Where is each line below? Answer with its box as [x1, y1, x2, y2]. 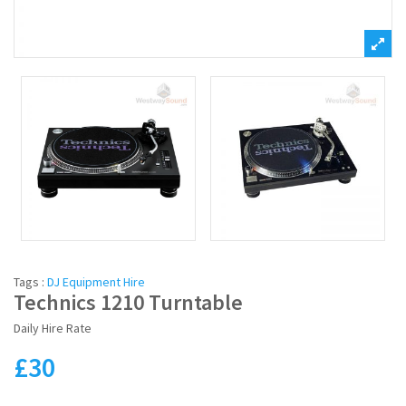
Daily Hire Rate [14, 320, 92, 336]
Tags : [14, 274, 47, 290]
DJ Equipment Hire [47, 274, 145, 290]
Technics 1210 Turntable [14, 288, 243, 316]
